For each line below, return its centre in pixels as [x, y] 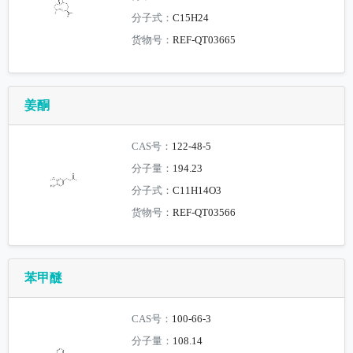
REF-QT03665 [204, 41]
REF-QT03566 [204, 213]
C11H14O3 [197, 191]
